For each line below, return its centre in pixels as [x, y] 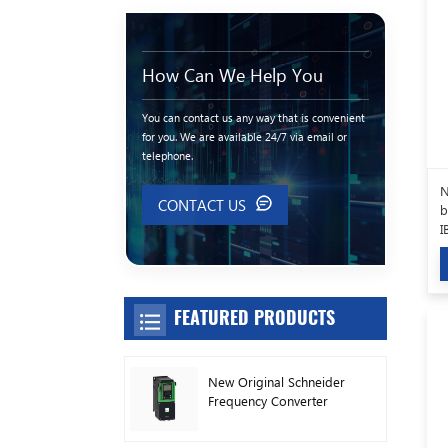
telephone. [167, 155]
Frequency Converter [267, 400]
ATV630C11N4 [249, 419]
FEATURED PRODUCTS [254, 317]
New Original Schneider [276, 381]
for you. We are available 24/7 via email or [244, 136]
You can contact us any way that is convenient [253, 117]
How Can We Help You [232, 75]
